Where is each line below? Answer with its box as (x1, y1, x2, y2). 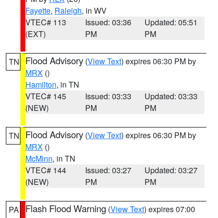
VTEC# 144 (25, 164, 66, 176)
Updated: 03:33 (145, 91, 198, 102)
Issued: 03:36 (85, 17, 131, 28)
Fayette (25, 5, 51, 16)
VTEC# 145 (25, 91, 66, 102)
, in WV (82, 5, 107, 16)
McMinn (25, 153, 53, 164)
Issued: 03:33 (85, 91, 131, 102)
